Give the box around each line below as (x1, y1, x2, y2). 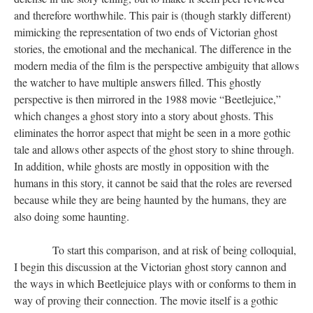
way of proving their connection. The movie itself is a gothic (14, 293, 278, 307)
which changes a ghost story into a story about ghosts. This (14, 108, 273, 123)
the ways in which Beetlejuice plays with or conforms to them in (14, 276, 296, 291)
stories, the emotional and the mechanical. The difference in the (14, 41, 291, 56)
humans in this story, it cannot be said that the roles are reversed (14, 175, 292, 190)
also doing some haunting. (14, 209, 129, 224)
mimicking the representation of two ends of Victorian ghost (14, 24, 277, 39)
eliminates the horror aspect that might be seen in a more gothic (14, 125, 291, 140)
